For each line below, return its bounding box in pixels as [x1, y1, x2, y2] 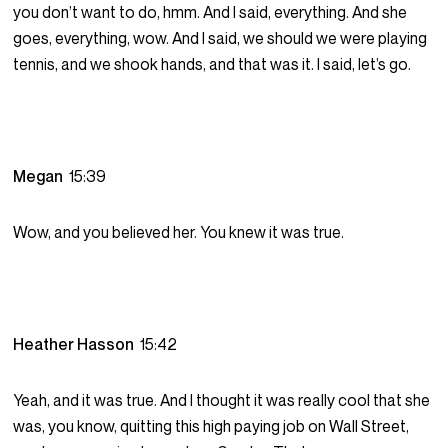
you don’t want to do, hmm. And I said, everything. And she [13, 2, 408, 23]
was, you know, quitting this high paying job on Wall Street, [13, 416, 410, 437]
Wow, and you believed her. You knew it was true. [13, 222, 345, 243]
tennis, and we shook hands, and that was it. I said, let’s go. [13, 54, 412, 75]
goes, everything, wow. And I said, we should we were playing [13, 28, 428, 49]
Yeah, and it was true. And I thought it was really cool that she [13, 390, 431, 411]
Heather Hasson [13, 334, 141, 355]
